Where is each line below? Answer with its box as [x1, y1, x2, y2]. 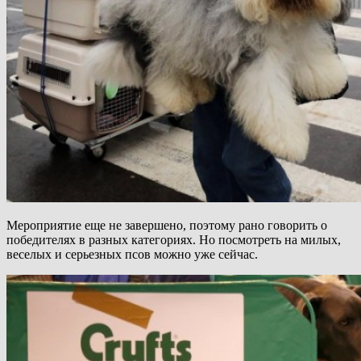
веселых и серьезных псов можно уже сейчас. [6, 247, 258, 262]
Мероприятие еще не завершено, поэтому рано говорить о [6, 218, 327, 233]
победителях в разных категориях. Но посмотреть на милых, [6, 233, 341, 247]
